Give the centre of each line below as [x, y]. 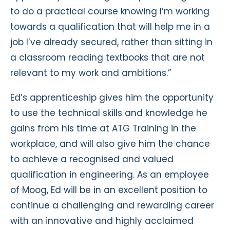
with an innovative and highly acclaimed [102, 221]
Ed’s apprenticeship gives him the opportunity [112, 97]
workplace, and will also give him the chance [110, 143]
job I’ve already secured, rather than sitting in [111, 42]
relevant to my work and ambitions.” [91, 73]
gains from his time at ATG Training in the [103, 128]
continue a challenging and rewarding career [112, 205]
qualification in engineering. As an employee [110, 174]
